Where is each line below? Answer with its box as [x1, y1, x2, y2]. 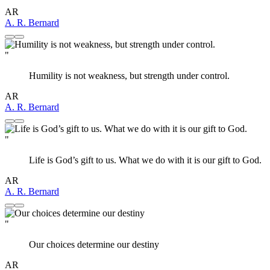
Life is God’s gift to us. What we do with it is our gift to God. [29, 155, 262, 166]
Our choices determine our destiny [29, 239, 159, 250]
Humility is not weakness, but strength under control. [29, 71, 230, 81]
